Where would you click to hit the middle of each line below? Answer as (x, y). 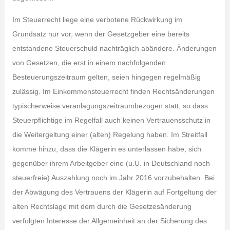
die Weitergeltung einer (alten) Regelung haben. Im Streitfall (110, 135)
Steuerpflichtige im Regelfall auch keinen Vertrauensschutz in (111, 120)
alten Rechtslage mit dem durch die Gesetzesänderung (102, 206)
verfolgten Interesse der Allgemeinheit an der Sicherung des (109, 221)
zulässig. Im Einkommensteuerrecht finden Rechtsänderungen (113, 91)
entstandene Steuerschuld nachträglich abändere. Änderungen (114, 48)
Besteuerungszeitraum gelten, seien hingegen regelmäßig (106, 77)
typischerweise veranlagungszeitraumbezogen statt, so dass (110, 106)
